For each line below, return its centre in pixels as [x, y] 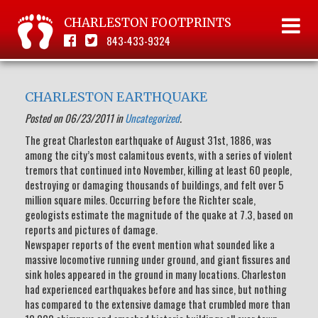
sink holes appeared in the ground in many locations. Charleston [155, 274]
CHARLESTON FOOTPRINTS [148, 23]
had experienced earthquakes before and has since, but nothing [156, 289]
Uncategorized [152, 118]
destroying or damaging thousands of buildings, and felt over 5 [154, 185]
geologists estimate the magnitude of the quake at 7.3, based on [159, 214]
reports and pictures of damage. [91, 229]
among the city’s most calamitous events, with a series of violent [159, 155]
